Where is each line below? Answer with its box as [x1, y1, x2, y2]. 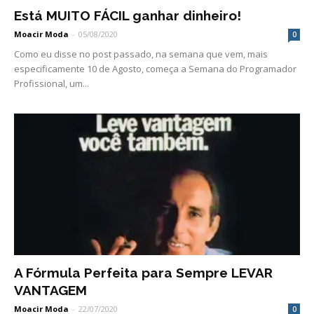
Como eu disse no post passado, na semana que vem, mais [14, 48, 268, 61]
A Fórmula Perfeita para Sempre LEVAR [14, 264, 273, 280]
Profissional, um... [14, 77, 89, 90]
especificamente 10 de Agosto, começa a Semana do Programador [14, 62, 296, 76]
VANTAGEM [14, 282, 87, 298]
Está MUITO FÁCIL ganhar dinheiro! [14, 8, 241, 24]
